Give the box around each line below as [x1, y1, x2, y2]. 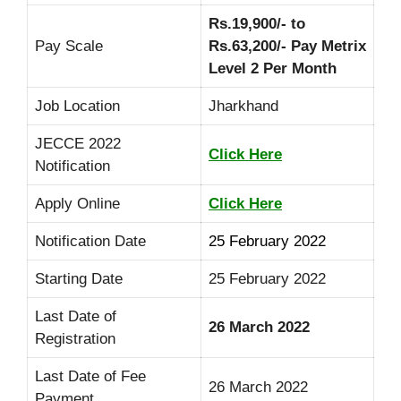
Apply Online [35, 195, 120, 212]
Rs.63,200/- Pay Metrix [209, 38, 366, 55]
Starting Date [35, 270, 123, 287]
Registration [35, 330, 115, 347]
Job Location [35, 98, 120, 115]
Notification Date [35, 233, 146, 250]
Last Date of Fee [35, 368, 146, 385]
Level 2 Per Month [209, 60, 337, 77]
